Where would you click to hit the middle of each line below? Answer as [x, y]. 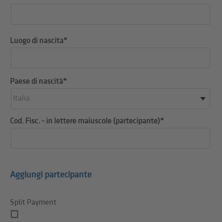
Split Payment [33, 203]
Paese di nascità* [39, 82]
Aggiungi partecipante [51, 175]
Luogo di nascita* [39, 41]
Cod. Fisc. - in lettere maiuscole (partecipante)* [87, 121]
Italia [22, 99]
